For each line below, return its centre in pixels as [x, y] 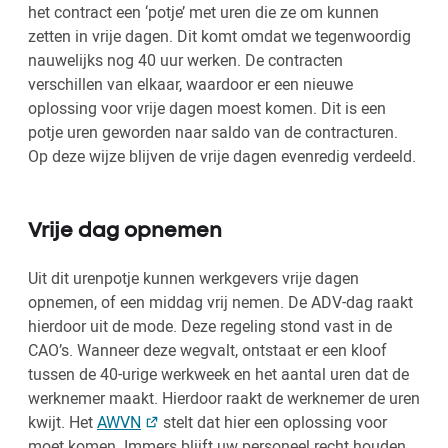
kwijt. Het [62, 422]
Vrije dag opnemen [125, 232]
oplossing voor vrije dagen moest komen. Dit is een [207, 108]
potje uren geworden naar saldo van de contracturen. [213, 132]
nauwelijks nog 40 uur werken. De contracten [185, 60]
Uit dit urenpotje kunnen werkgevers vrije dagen [193, 278]
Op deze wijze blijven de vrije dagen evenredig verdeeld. [222, 156]
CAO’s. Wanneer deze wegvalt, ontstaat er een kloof [207, 350]
